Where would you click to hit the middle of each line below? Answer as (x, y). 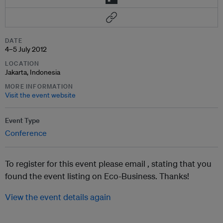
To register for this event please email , (78, 164)
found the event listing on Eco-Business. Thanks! (97, 176)
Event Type (22, 120)
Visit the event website (40, 95)
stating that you (181, 164)
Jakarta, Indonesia (33, 72)
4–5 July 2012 (26, 49)
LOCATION (22, 63)
